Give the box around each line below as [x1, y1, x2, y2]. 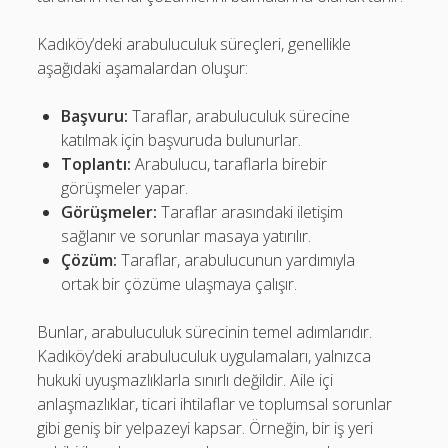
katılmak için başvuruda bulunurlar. [61, 129, 302, 151]
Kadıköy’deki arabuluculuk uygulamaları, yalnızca [37, 345, 372, 367]
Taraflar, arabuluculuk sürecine [128, 105, 351, 127]
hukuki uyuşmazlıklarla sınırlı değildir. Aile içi [37, 369, 334, 391]
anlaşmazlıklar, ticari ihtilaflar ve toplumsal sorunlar [37, 393, 393, 415]
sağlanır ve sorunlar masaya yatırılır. [61, 225, 312, 247]
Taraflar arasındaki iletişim [157, 201, 344, 223]
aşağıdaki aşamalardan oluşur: [37, 57, 249, 79]
